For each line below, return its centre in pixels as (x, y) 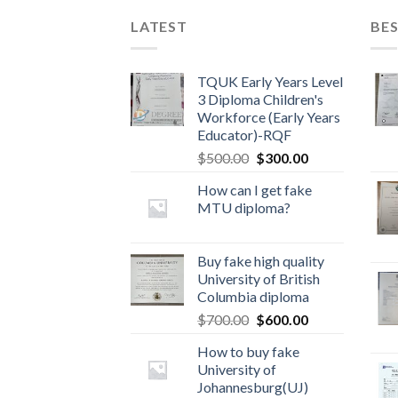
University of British (259, 278)
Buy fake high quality (261, 260)
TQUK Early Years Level (270, 81)
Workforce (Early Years (269, 116)
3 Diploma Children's (260, 99)
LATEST (159, 27)
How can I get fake (255, 189)
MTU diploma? (244, 207)
